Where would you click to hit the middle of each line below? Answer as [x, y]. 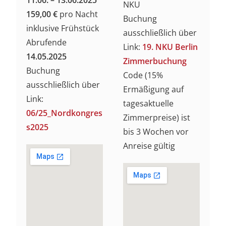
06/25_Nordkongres [65, 113]
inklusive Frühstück [63, 28]
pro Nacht [78, 14]
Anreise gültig [149, 146]
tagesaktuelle [148, 103]
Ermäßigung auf [153, 89]
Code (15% [143, 75]
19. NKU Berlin [170, 47]
